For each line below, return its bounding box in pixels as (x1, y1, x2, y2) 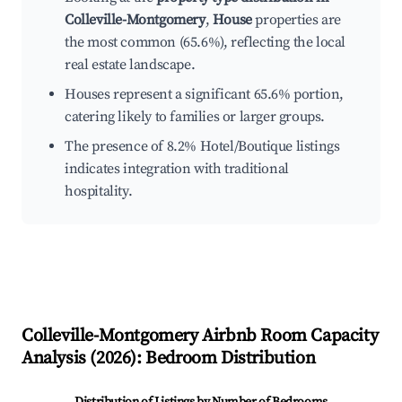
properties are (251, 11, 341, 30)
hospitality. (65, 182, 133, 201)
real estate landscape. (65, 56, 196, 74)
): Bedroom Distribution (130, 347, 316, 371)
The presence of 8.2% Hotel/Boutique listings (65, 137, 340, 156)
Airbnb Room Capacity (197, 325, 379, 348)
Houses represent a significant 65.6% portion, (65, 85, 345, 104)
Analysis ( (22, 347, 96, 371)
